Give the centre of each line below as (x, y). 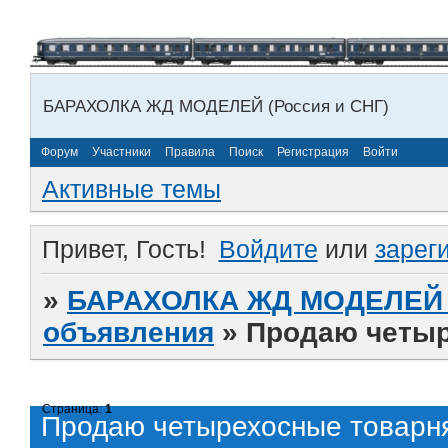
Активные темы (131, 188)
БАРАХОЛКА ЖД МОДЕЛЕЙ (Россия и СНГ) (216, 105)
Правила (190, 152)
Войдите (268, 249)
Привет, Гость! (124, 249)
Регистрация (313, 152)
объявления (129, 333)
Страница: (74, 408)
